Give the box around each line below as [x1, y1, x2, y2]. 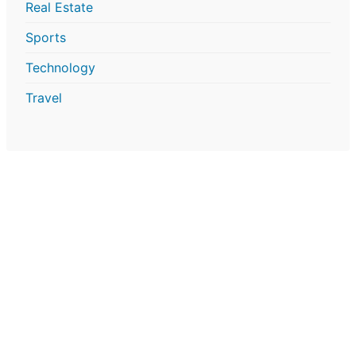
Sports [25, 29, 66, 46]
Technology [25, 60, 95, 76]
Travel [25, 90, 62, 106]
